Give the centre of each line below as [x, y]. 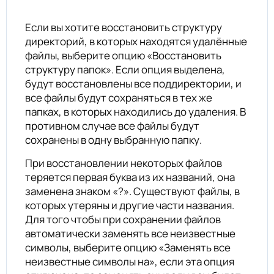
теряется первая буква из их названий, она [130, 177]
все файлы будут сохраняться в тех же [119, 97]
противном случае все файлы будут [112, 125]
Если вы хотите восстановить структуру [124, 27]
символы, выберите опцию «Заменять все [128, 247]
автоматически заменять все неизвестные [130, 233]
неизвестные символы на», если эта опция [130, 261]
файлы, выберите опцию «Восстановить [123, 55]
